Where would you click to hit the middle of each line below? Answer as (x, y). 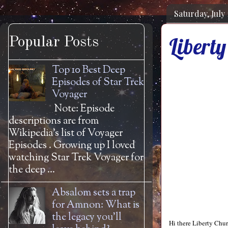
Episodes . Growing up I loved (72, 146)
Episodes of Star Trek (98, 83)
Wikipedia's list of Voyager (66, 134)
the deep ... (32, 170)
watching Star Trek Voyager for (76, 158)
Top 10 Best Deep (89, 70)
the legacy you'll (87, 218)
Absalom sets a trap (94, 193)
